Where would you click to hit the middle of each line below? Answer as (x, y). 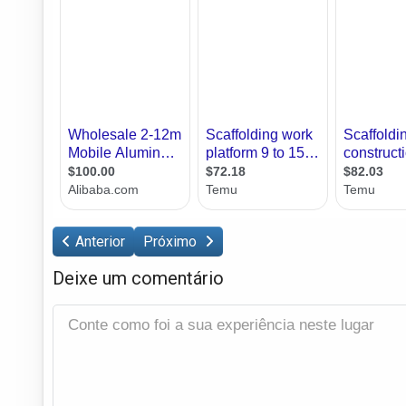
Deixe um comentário (138, 278)
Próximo (172, 241)
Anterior (100, 241)
